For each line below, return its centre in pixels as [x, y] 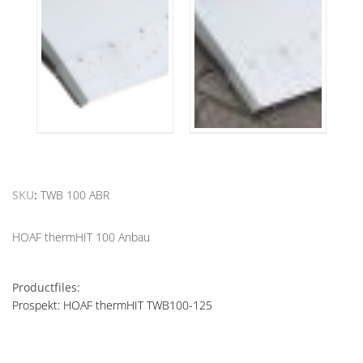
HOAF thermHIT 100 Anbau [81, 237]
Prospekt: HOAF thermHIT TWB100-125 [112, 305]
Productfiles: [46, 288]
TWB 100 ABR [75, 195]
